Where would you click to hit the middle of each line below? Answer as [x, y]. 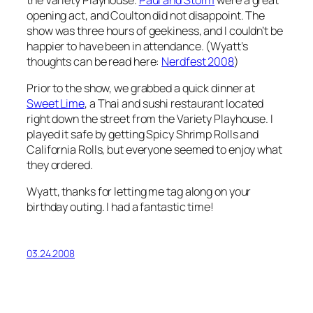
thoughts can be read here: [94, 61]
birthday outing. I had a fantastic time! [120, 207]
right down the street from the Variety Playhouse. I [150, 118]
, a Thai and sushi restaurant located [174, 103]
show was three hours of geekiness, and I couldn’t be [155, 30]
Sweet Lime [56, 103]
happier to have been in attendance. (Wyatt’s [137, 46]
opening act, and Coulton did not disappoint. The [146, 15]
